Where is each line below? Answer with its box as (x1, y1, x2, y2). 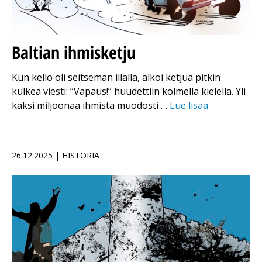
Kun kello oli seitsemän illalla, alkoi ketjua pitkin (12, 71, 220, 84)
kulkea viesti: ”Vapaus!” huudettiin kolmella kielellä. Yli (12, 85, 246, 98)
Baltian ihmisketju (12, 40, 136, 65)
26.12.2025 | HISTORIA (12, 150, 99, 161)
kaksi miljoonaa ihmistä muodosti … (12, 99, 170, 112)
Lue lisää (170, 99, 208, 112)
